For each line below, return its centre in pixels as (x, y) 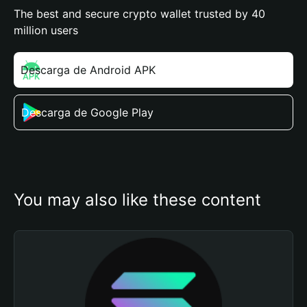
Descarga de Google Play (87, 112)
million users (46, 30)
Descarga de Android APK (88, 70)
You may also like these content (137, 200)
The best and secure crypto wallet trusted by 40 (139, 14)
